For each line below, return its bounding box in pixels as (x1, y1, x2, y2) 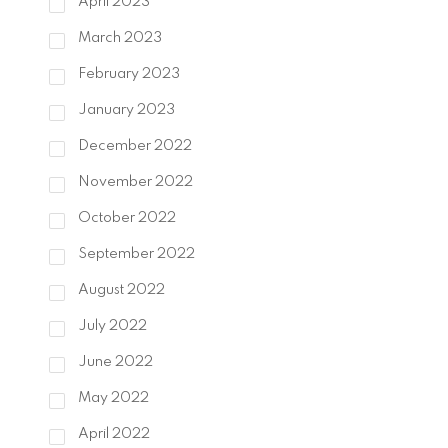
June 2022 (74, 355, 153, 370)
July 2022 (74, 319, 147, 334)
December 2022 (74, 139, 192, 154)
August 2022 (74, 283, 165, 298)
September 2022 (74, 247, 195, 262)
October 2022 (74, 211, 176, 226)
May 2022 (74, 391, 149, 406)
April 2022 (74, 427, 150, 442)
